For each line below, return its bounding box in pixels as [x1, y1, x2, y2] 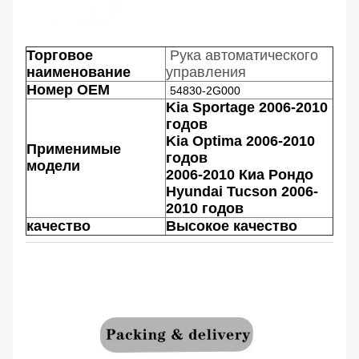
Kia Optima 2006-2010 [166, 132, 315, 149]
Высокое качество [166, 217, 297, 234]
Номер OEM [26, 81, 110, 98]
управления [166, 63, 246, 80]
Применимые [26, 140, 121, 157]
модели [26, 157, 80, 174]
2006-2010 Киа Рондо [166, 166, 313, 183]
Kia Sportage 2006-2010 [166, 99, 328, 115]
